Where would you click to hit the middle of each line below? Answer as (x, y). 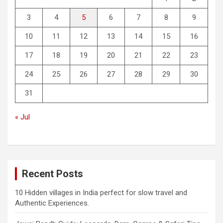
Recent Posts (53, 174)
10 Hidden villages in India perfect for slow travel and (101, 193)
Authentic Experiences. (52, 203)
